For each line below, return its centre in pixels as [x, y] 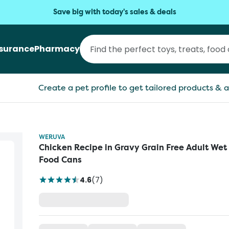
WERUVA [52, 137]
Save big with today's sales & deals [114, 12]
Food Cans [60, 160]
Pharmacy [57, 49]
